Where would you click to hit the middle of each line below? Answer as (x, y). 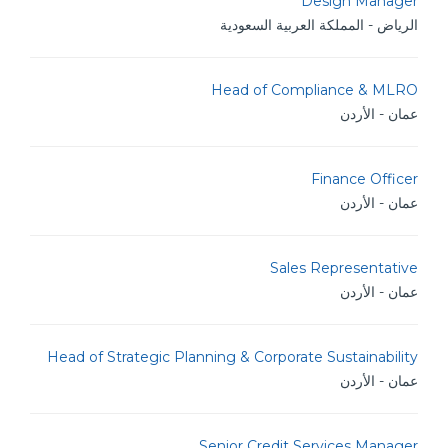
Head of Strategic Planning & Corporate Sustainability (232, 357)
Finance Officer (364, 179)
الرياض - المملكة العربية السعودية (319, 25)
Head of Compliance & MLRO (314, 90)
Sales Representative (344, 268)
